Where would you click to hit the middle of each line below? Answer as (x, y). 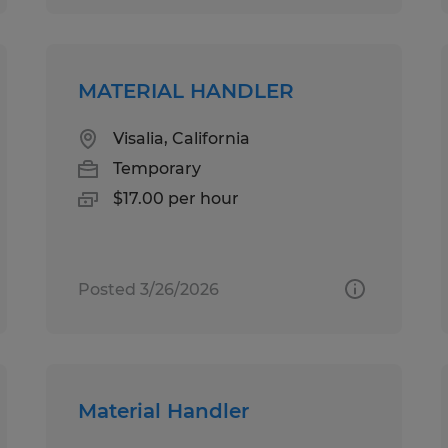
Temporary (157, 168)
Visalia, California (182, 138)
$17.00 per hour (176, 198)
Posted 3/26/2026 (149, 289)
